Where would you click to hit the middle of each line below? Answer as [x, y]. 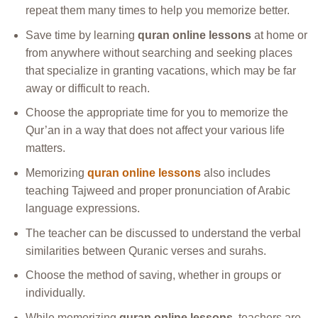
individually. [55, 293]
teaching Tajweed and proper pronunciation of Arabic [158, 190]
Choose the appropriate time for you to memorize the [157, 113]
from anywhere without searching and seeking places [159, 53]
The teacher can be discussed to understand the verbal [163, 233]
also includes [235, 172]
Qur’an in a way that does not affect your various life [155, 131]
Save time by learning [81, 35]
